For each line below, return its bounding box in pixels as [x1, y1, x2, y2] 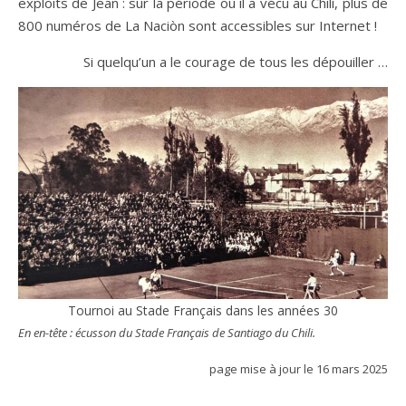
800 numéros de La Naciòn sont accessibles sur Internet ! [18, 16, 377, 34]
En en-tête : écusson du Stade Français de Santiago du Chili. [18, 324, 315, 341]
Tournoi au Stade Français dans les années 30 [68, 302, 338, 319]
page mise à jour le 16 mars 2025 [209, 361, 388, 377]
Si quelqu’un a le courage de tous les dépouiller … [83, 53, 388, 71]
